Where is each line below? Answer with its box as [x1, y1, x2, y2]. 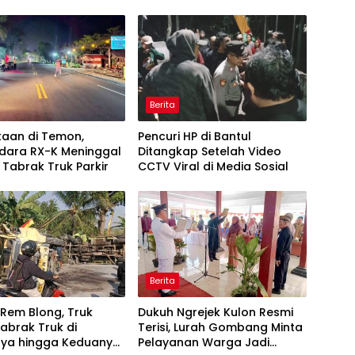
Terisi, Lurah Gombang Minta [137, 319, 303, 335]
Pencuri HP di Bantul [137, 128, 251, 144]
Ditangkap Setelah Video [137, 143, 281, 159]
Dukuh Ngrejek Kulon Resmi [137, 303, 293, 320]
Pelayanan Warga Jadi [137, 334, 269, 350]
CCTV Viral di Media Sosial [137, 158, 288, 174]
